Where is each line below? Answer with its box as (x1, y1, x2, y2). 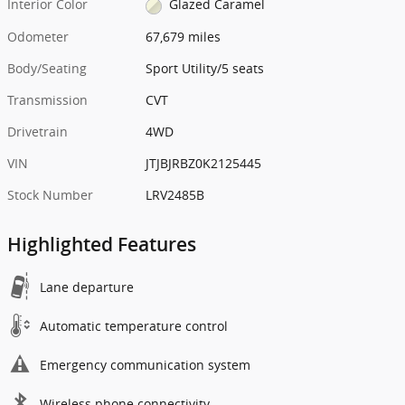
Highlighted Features (7, 232, 196, 256)
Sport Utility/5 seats (146, 59, 265, 77)
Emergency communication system (40, 355, 250, 373)
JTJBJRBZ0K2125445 (146, 154, 262, 172)
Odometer (7, 27, 69, 45)
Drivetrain (7, 122, 68, 140)
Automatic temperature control (40, 316, 228, 334)
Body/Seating (7, 59, 87, 77)
